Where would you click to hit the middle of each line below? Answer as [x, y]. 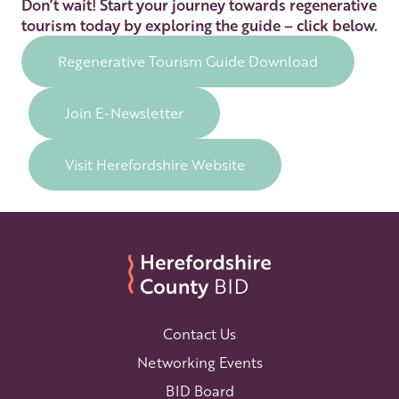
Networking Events [199, 362]
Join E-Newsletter [124, 113]
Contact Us [199, 334]
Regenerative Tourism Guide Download [188, 61]
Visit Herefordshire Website [155, 165]
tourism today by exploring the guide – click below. [199, 25]
